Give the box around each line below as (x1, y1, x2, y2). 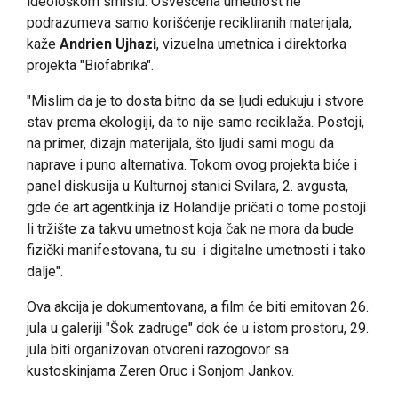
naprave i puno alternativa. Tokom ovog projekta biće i (27, 156, 357, 174)
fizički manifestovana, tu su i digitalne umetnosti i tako (27, 242, 366, 259)
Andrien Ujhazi (60, 36, 156, 53)
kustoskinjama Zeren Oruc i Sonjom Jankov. (27, 362, 294, 380)
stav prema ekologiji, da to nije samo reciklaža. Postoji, (27, 114, 364, 131)
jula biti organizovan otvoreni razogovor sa (27, 341, 289, 359)
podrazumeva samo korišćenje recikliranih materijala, (27, 14, 352, 32)
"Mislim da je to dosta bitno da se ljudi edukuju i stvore (27, 92, 364, 110)
